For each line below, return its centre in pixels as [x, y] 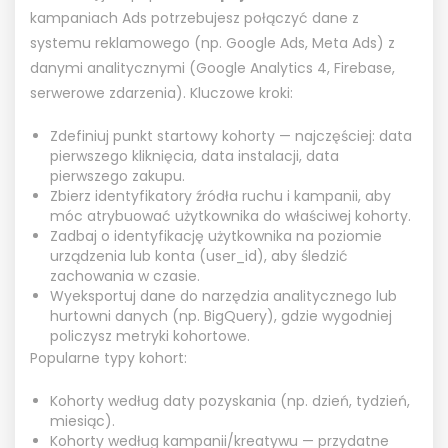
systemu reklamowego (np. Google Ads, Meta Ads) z [212, 42]
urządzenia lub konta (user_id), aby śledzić [199, 255]
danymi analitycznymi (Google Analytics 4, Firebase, [212, 67]
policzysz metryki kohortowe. [150, 335]
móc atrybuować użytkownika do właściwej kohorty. [230, 215]
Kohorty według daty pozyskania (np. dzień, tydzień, [230, 400]
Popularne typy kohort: [108, 357]
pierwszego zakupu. [117, 175]
